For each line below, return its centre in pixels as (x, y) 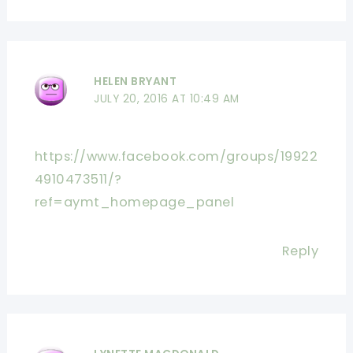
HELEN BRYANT (136, 81)
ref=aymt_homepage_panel (134, 202)
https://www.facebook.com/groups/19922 (176, 156)
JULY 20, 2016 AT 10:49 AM (167, 98)
